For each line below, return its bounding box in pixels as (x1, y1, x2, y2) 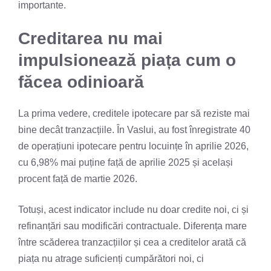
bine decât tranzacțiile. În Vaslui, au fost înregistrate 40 (18, 124, 250, 135)
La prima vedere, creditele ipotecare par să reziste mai (18, 108, 250, 119)
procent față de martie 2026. (18, 173, 137, 184)
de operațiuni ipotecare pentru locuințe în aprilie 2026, (18, 140, 249, 151)
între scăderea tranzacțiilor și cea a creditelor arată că (18, 237, 246, 247)
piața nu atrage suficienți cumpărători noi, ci (18, 253, 204, 264)
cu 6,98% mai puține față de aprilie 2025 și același (18, 157, 233, 168)
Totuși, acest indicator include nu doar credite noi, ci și (18, 204, 249, 215)
